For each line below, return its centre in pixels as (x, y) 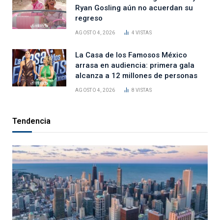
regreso (89, 18)
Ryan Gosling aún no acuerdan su (134, 8)
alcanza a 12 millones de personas (136, 75)
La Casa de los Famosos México (131, 55)
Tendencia (31, 121)
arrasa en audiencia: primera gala (135, 65)
